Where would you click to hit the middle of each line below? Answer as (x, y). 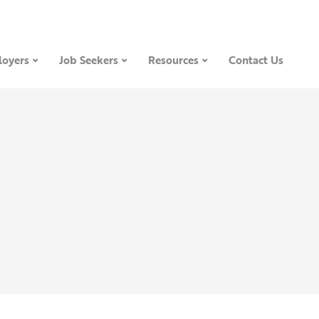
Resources (173, 60)
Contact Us (256, 60)
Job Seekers (88, 60)
